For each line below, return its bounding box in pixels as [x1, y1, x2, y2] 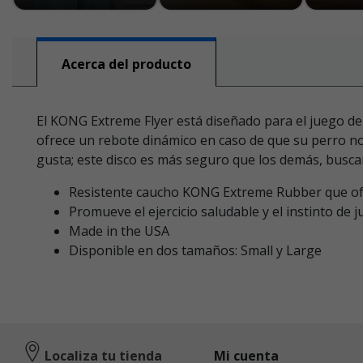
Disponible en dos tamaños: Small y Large [69, 241, 322, 259]
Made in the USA [69, 222, 169, 240]
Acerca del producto [62, 54, 191, 73]
